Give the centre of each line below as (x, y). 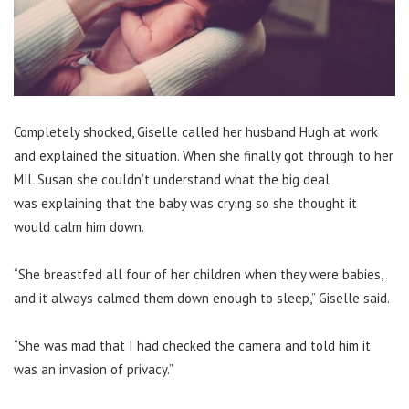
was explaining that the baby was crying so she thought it (185, 203)
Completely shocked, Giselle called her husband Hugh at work (196, 131)
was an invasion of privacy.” (94, 369)
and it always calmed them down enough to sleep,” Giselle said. (202, 298)
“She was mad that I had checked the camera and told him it (192, 345)
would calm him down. (79, 226)
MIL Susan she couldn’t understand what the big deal (172, 179)
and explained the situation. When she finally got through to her (204, 155)
